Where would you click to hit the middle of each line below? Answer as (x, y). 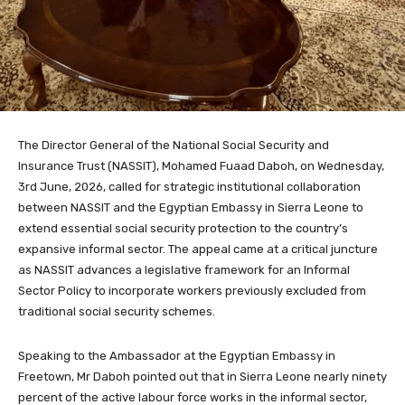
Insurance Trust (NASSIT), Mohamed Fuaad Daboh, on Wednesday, (201, 166)
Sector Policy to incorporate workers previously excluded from (192, 291)
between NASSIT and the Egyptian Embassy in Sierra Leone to (191, 208)
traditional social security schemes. (117, 312)
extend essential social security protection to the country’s (183, 229)
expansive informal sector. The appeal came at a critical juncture (198, 250)
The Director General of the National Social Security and (174, 146)
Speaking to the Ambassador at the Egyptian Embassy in (177, 356)
